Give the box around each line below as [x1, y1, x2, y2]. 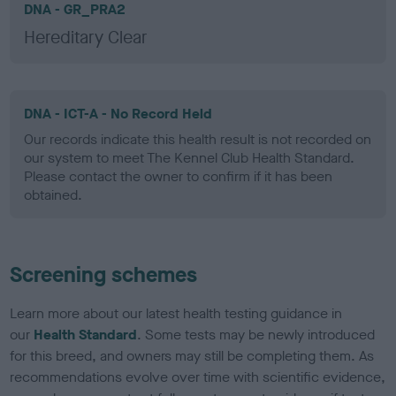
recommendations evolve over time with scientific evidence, [10, 367, 386, 386]
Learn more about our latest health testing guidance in [10, 303, 343, 323]
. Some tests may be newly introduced [137, 324, 376, 344]
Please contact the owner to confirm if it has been [24, 166, 333, 186]
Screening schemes [10, 260, 198, 289]
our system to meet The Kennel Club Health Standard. [24, 148, 355, 167]
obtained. [24, 185, 83, 204]
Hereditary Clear [24, 25, 148, 49]
